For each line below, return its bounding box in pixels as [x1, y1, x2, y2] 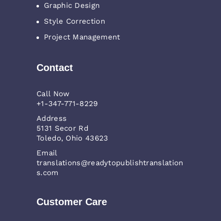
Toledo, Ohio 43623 [37, 134, 109, 143]
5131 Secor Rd [37, 124, 88, 133]
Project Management [44, 32, 120, 41]
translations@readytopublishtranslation [37, 158, 184, 168]
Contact [37, 62, 73, 74]
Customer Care [37, 196, 107, 208]
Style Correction [44, 16, 105, 26]
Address [37, 114, 67, 123]
